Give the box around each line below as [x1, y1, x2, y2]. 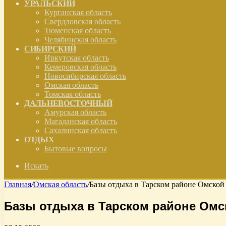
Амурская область [44, 108, 106, 117]
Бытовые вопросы [44, 144, 107, 153]
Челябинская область [44, 35, 117, 44]
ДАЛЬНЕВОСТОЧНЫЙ [24, 99, 112, 107]
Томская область [44, 90, 101, 98]
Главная [4, 180, 31, 189]
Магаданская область [44, 117, 117, 126]
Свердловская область [44, 17, 121, 26]
